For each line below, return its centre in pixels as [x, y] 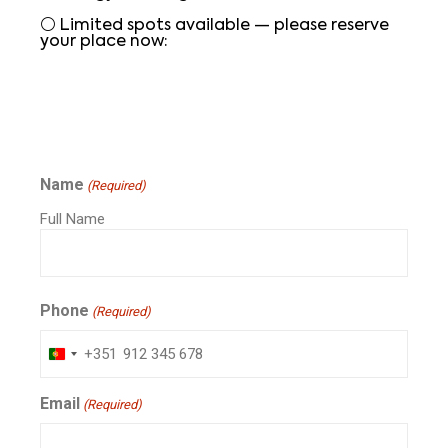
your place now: [106, 41]
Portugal [81, 357]
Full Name [72, 218]
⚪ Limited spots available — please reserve [214, 25]
